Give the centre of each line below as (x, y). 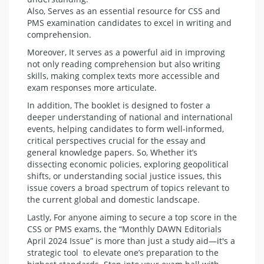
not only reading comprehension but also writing (124, 64)
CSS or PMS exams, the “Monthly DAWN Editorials (124, 229)
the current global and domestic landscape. (113, 199)
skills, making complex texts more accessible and (123, 75)
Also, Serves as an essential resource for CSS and (124, 11)
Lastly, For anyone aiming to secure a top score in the (132, 217)
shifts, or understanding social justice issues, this (124, 176)
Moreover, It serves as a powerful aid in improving (126, 52)
